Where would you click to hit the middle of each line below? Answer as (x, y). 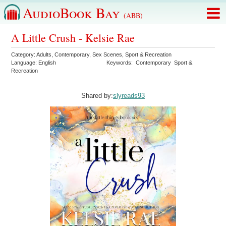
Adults (44, 54)
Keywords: (121, 63)
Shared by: (97, 96)
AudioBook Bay (73, 13)
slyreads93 (129, 96)
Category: (24, 54)
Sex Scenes (107, 54)
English (47, 63)
